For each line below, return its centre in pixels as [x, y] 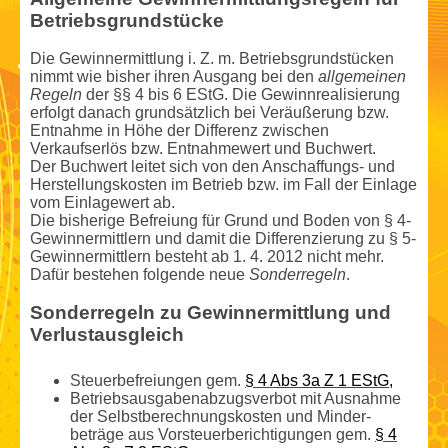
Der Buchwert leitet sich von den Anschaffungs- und [212, 167]
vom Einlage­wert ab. [102, 203]
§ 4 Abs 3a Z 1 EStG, [319, 381]
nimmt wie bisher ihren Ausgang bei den [174, 77]
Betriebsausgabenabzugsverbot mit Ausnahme [235, 399]
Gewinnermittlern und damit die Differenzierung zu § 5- [223, 239]
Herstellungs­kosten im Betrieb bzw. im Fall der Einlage [223, 185]
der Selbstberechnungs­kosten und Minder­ [220, 417]
